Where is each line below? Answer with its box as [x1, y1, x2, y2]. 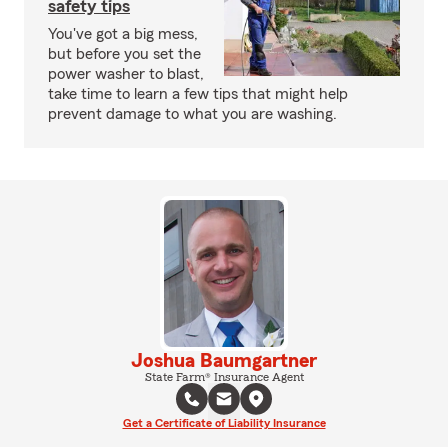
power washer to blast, [48, 66, 204, 82]
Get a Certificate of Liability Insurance [122, 416, 326, 429]
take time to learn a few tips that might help [48, 86, 348, 102]
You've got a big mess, [48, 26, 198, 42]
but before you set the [48, 46, 201, 62]
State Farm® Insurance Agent [144, 370, 304, 383]
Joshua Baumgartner [131, 350, 317, 371]
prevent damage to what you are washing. [48, 106, 337, 122]
